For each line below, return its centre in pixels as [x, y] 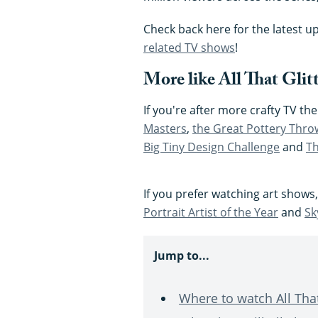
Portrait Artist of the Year [211, 212]
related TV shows [189, 47]
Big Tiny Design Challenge [212, 147]
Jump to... [182, 255]
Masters [165, 128]
